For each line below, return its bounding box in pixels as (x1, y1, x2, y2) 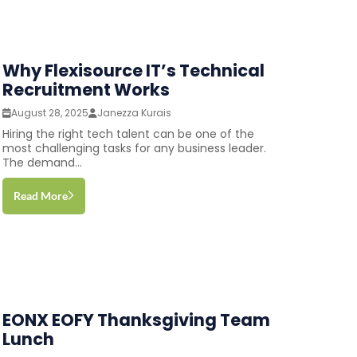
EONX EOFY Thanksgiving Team (2, 308, 270, 331)
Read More (13, 188, 68, 202)
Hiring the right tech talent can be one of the (2, 125, 254, 142)
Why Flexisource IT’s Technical (2, 58, 265, 82)
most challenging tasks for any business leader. (2, 139, 266, 156)
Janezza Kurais (96, 105, 171, 120)
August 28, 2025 (10, 105, 88, 120)
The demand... (2, 154, 82, 171)
